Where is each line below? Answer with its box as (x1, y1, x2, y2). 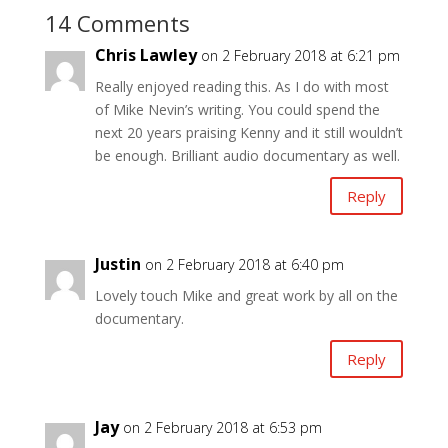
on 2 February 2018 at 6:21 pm (200, 46, 400, 66)
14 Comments (44, 8, 190, 39)
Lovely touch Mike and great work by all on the (94, 286, 398, 306)
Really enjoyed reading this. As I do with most (94, 77, 389, 97)
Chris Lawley (94, 44, 197, 67)
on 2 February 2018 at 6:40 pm (144, 255, 344, 275)
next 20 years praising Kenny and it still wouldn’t (94, 123, 403, 143)
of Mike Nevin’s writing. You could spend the (94, 100, 380, 120)
